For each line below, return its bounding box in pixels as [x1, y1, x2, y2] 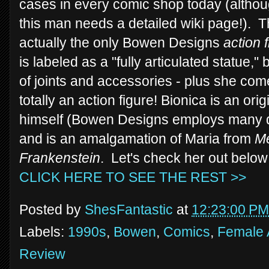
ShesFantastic [85, 201, 173, 217]
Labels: [19, 223, 68, 240]
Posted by [19, 201, 85, 217]
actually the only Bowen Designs [19, 35, 223, 50]
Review [19, 246, 65, 262]
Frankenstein [19, 150, 100, 166]
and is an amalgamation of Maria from [19, 131, 255, 147]
